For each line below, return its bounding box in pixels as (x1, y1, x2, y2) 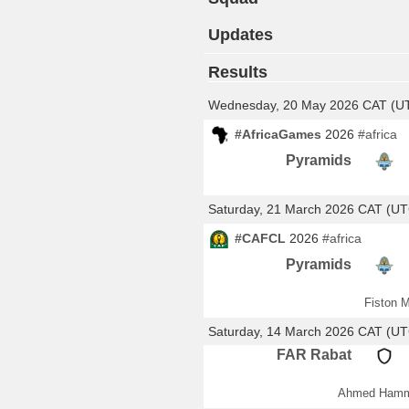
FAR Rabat (276, 347, 351, 362)
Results (208, 63, 267, 81)
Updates (208, 26, 273, 44)
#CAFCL (235, 231, 286, 246)
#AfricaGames (235, 127, 321, 142)
